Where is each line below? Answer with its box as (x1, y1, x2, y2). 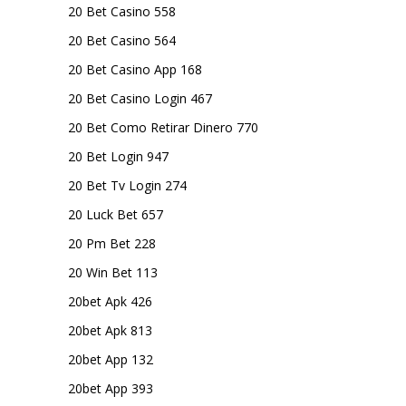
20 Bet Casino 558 (68, 3, 176, 20)
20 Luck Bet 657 (68, 206, 163, 223)
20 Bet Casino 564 (68, 32, 176, 49)
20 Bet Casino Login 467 (68, 90, 212, 107)
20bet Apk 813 (68, 322, 152, 339)
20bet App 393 (68, 380, 153, 397)
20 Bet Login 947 (68, 148, 169, 165)
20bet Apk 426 (68, 293, 152, 310)
